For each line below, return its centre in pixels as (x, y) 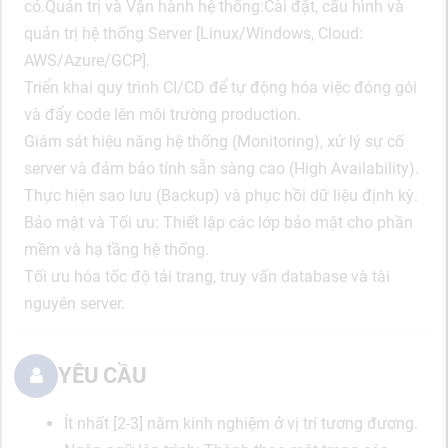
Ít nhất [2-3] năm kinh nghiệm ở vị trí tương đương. (241, 423)
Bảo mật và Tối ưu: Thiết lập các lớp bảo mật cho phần (218, 222)
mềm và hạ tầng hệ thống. (116, 249)
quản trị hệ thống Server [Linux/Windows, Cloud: (193, 33)
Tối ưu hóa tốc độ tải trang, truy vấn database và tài (207, 276)
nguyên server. (74, 303)
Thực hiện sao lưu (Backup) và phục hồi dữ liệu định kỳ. (221, 195)
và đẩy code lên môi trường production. (162, 114)
